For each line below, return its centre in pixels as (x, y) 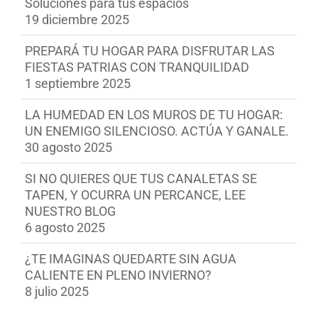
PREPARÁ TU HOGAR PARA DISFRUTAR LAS (150, 51)
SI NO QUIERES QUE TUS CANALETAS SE (141, 179)
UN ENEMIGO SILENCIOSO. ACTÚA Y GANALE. (157, 131)
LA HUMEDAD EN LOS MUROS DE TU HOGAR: (154, 115)
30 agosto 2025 (68, 148)
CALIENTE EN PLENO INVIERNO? (118, 275)
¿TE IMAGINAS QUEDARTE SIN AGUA (131, 259)
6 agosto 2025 (65, 228)
